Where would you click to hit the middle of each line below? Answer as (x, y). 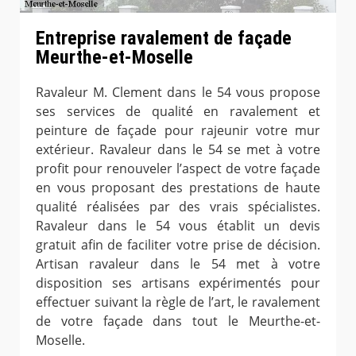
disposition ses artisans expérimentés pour (178, 282)
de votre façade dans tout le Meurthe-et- (178, 321)
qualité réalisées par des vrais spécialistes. (178, 206)
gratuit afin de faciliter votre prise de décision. (178, 244)
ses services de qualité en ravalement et (178, 111)
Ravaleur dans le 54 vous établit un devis (178, 225)
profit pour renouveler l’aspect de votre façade (178, 168)
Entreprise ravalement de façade (164, 38)
